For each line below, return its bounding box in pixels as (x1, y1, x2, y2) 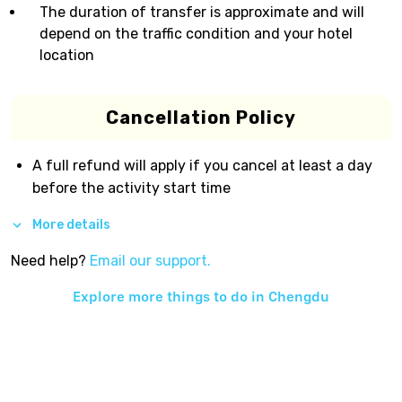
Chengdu (268, 287, 329, 305)
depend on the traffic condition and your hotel (39, 25, 353, 42)
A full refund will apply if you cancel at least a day (32, 157, 372, 174)
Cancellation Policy (106, 107, 296, 128)
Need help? (11, 251, 86, 269)
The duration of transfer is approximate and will (39, 4, 364, 21)
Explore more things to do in (73, 287, 268, 305)
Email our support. (90, 251, 211, 269)
